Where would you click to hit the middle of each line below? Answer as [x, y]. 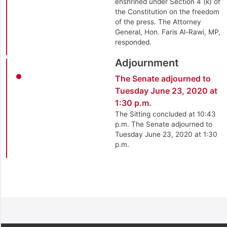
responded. [133, 42]
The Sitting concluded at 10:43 [165, 114]
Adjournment [147, 63]
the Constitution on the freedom [167, 11]
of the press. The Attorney [158, 22]
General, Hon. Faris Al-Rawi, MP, [167, 32]
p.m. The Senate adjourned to [163, 124]
